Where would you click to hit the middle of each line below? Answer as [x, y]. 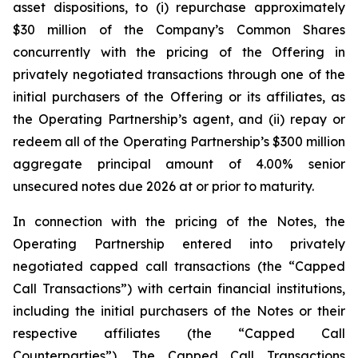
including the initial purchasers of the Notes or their [179, 311]
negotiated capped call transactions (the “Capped [179, 266]
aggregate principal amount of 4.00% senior [179, 164]
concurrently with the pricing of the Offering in [179, 52]
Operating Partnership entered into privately [179, 244]
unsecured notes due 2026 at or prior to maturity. [163, 186]
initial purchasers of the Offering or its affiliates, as [179, 97]
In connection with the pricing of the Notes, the [179, 221]
